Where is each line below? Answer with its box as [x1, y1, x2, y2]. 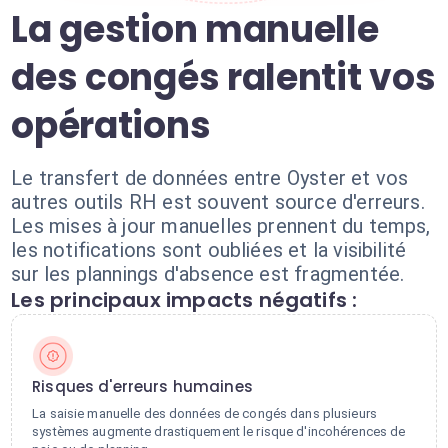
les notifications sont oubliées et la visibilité [11, 238, 407, 262]
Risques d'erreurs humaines [32, 376, 253, 397]
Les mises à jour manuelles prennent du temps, [11, 214, 431, 238]
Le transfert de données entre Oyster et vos [11, 166, 409, 190]
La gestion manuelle [11, 4, 379, 55]
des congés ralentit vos [11, 52, 436, 103]
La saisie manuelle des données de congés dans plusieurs [32, 406, 377, 421]
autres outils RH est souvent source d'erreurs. [11, 190, 425, 214]
